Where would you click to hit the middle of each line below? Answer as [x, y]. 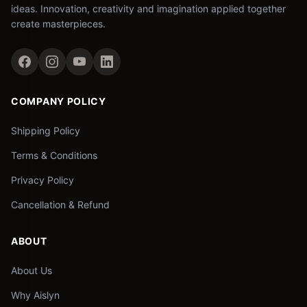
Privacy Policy [42, 180]
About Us [32, 270]
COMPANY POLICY [59, 101]
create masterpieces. [58, 24]
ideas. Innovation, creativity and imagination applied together [148, 9]
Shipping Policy [46, 131]
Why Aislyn [35, 295]
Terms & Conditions [54, 155]
